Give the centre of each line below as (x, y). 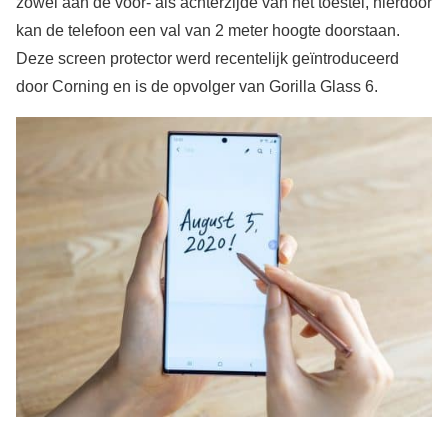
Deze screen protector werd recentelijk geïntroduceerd (207, 58)
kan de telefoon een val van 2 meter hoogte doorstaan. (208, 30)
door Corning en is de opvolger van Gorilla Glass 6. (197, 86)
